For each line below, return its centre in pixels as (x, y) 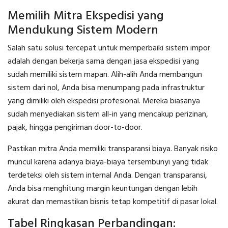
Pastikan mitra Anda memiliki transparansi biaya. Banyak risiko (113, 149)
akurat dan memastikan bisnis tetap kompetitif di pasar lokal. (113, 202)
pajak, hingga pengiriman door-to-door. (75, 128)
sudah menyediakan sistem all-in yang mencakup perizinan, (108, 115)
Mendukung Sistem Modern (83, 31)
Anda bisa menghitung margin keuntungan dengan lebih (103, 189)
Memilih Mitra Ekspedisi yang (86, 17)
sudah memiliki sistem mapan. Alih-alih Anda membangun (105, 75)
